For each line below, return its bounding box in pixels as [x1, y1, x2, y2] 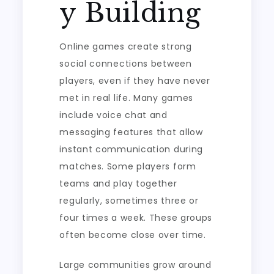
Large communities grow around [59, 259, 212, 271]
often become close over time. [59, 229, 206, 241]
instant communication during [59, 143, 204, 155]
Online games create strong [59, 40, 192, 53]
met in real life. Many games [59, 92, 194, 104]
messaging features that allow [59, 126, 203, 138]
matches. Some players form [59, 160, 196, 172]
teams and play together [59, 177, 177, 190]
